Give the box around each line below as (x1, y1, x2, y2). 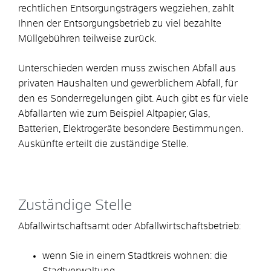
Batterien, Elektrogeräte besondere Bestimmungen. (18, 123, 243, 134)
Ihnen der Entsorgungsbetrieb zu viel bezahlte (18, 18, 221, 28)
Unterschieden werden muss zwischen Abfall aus (18, 63, 236, 73)
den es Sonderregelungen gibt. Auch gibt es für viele (18, 93, 249, 103)
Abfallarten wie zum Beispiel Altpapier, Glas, (18, 108, 210, 119)
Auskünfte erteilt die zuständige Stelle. (18, 139, 188, 149)
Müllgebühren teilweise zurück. (18, 33, 156, 44)
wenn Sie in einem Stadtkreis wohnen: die (42, 250, 227, 261)
